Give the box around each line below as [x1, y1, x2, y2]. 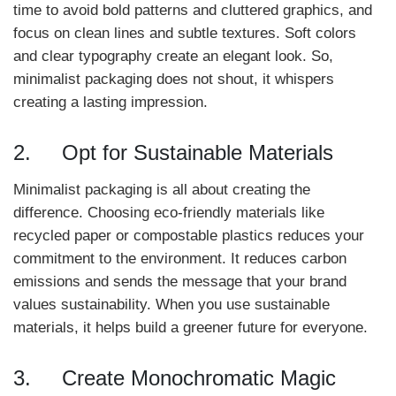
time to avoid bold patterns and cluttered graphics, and [13, 2, 372, 19]
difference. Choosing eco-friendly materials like [13, 204, 324, 221]
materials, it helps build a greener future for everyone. [13, 319, 368, 336]
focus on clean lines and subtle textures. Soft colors [13, 25, 356, 42]
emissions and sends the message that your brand [13, 273, 346, 290]
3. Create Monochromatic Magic [13, 366, 336, 390]
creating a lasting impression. [13, 94, 208, 110]
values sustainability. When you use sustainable [13, 296, 330, 313]
